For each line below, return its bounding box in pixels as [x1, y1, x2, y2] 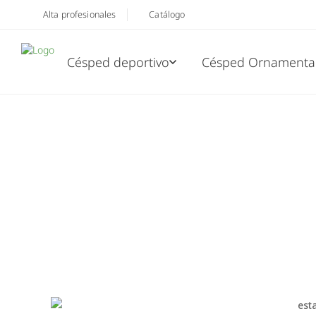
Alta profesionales [43, 8, 116, 20]
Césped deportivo [67, 53, 169, 71]
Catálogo [149, 8, 186, 20]
